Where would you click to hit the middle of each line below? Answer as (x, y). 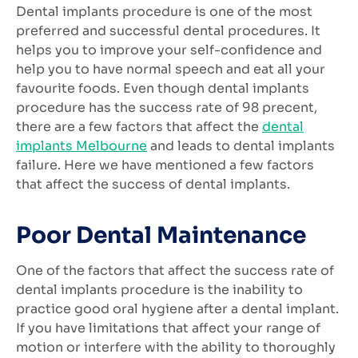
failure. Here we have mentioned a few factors (165, 165)
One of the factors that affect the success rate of (175, 270)
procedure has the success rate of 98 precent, (167, 108)
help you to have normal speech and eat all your (171, 70)
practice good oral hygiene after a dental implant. (177, 308)
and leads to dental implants (241, 146)
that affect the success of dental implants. (153, 185)
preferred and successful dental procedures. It (168, 31)
